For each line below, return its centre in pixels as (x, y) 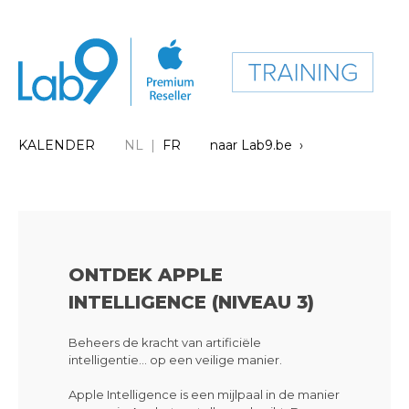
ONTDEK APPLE (146, 275)
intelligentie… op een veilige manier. (175, 360)
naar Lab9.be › (257, 146)
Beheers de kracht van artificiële (165, 343)
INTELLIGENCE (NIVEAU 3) (191, 303)
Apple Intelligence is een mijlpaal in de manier (204, 395)
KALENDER (57, 146)
